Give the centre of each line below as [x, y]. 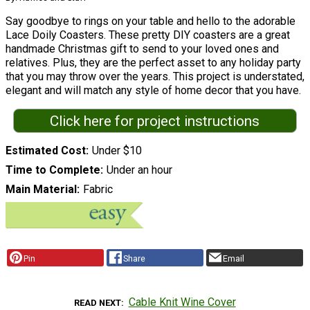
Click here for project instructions [155, 121]
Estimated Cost [46, 151]
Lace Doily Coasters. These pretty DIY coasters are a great [148, 35]
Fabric [98, 190]
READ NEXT [98, 303]
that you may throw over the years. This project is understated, [155, 76]
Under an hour [139, 170]
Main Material [41, 190]
